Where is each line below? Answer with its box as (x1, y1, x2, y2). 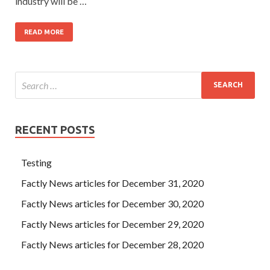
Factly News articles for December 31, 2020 (21, 177, 204, 189)
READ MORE (24, 28, 64, 36)
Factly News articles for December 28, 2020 (21, 238, 204, 250)
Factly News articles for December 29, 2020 (21, 218, 204, 230)
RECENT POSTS (15, 123, 95, 136)
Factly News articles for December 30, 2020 (21, 197, 204, 209)
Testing (21, 156, 52, 168)
